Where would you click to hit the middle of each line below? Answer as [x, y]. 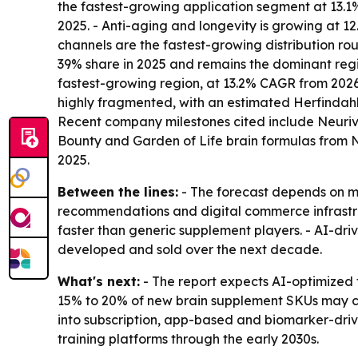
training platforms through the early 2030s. [188, 338]
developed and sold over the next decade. [190, 249]
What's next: [99, 281]
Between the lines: [118, 191]
